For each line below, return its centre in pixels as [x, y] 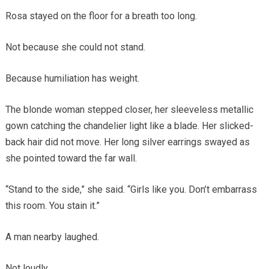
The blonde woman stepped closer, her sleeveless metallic [129, 109]
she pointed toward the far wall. [71, 158]
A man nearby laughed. [52, 237]
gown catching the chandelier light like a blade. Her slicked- [129, 125]
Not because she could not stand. [75, 47]
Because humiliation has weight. [72, 78]
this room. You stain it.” [52, 205]
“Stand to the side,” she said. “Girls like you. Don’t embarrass [131, 189]
